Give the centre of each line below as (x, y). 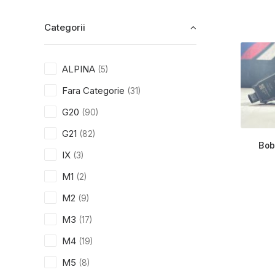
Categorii (65, 27)
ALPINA (79, 69)
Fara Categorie (93, 91)
